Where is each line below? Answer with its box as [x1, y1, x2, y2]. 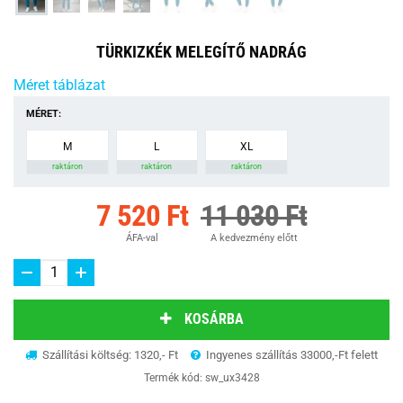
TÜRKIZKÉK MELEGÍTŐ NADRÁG [96, 41, 307, 61]
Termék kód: [143, 371, 205, 384]
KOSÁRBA [184, 310, 244, 328]
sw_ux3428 [204, 371, 260, 384]
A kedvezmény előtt [210, 231, 298, 244]
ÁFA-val [126, 231, 158, 244]
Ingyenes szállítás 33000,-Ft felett [203, 347, 378, 362]
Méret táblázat [13, 76, 105, 94]
